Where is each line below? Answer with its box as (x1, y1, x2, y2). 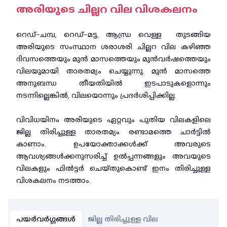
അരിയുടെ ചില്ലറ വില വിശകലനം (16, 3, 198, 16)
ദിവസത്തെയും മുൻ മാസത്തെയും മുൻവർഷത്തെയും (16, 54, 211, 63)
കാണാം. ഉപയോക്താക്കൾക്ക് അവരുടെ (16, 139, 211, 148)
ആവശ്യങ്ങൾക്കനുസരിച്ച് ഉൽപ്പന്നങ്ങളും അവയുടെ (16, 152, 211, 161)
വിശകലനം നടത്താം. (16, 176, 91, 185)
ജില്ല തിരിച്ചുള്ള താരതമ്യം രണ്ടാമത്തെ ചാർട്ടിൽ (16, 127, 211, 136)
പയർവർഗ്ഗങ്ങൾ (16, 214, 75, 223)
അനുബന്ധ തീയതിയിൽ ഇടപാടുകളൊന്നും (16, 79, 211, 88)
